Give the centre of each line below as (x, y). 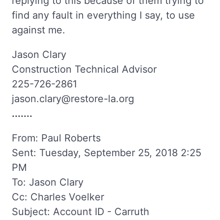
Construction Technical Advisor (84, 69)
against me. (39, 30)
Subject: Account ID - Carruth (81, 211)
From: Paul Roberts (56, 138)
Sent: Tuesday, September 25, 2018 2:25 (107, 152)
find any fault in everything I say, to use (103, 15)
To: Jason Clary (48, 182)
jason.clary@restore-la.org (73, 98)
